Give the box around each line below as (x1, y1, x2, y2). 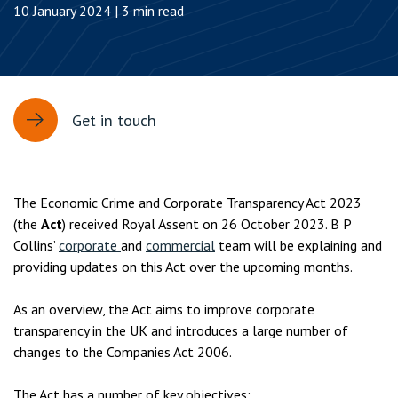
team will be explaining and (215, 236, 382, 254)
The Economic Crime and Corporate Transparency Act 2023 (13, 194, 362, 211)
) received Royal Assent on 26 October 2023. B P (62, 215, 351, 233)
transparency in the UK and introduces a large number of (13, 322, 348, 339)
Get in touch (72, 109, 156, 131)
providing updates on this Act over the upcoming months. (13, 258, 353, 275)
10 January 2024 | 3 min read (13, 2, 184, 20)
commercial (146, 236, 215, 254)
